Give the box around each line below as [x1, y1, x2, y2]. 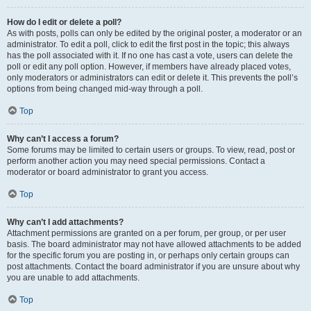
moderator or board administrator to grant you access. [7, 167, 208, 177]
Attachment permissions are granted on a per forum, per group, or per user [7, 228, 286, 238]
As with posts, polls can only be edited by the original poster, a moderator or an [7, 28, 302, 38]
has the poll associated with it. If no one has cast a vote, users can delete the [7, 51, 293, 60]
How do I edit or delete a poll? [7, 17, 121, 27]
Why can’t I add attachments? [7, 217, 124, 227]
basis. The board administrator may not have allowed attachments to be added [7, 239, 301, 249]
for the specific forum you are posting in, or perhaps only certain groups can [7, 251, 289, 260]
